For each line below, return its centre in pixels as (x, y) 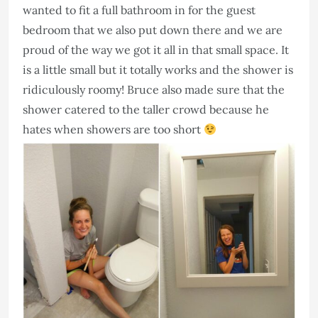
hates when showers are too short (113, 130)
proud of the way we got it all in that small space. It (156, 50)
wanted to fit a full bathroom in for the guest (139, 10)
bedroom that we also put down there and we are (153, 30)
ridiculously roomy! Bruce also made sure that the (154, 90)
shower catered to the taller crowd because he (146, 110)
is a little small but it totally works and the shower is (158, 70)
